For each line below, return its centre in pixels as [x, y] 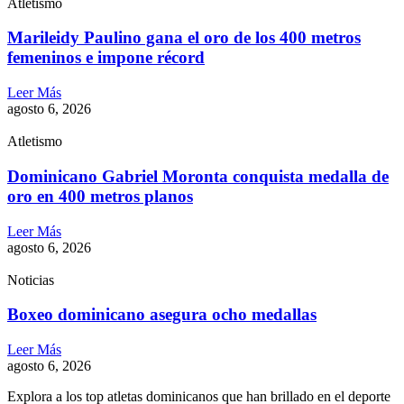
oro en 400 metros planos [100, 196]
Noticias [31, 280]
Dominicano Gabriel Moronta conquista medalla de [198, 176]
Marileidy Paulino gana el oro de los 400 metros [184, 38]
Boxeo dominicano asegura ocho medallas [162, 315]
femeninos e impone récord [106, 58]
